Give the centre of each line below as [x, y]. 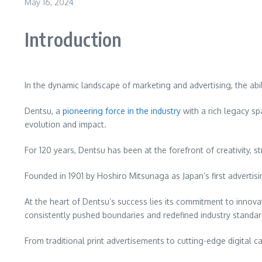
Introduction [75, 39]
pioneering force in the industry [122, 111]
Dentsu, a [44, 111]
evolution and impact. [65, 124]
